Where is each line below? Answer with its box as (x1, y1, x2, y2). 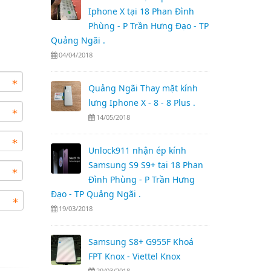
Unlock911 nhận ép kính (88, 145, 186, 156)
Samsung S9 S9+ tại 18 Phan (88, 159, 203, 171)
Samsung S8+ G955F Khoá (88, 236, 194, 247)
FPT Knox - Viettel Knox (88, 250, 180, 262)
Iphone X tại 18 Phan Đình (88, 5, 194, 17)
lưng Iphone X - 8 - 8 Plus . (88, 97, 195, 108)
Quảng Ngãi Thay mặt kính (88, 82, 198, 94)
